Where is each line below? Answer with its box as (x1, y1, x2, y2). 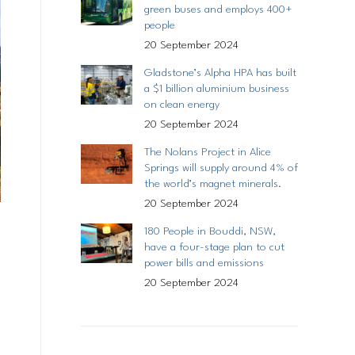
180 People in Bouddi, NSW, (144, 226, 276, 237)
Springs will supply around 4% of (144, 162, 298, 174)
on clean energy (144, 99, 219, 110)
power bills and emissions (144, 258, 264, 269)
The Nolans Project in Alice (144, 147, 271, 158)
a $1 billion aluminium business (144, 83, 289, 94)
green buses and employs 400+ (144, 4, 292, 15)
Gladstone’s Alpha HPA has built (144, 67, 296, 78)
